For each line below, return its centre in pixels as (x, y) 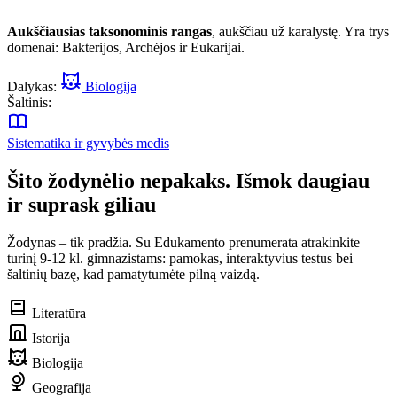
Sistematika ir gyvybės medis (88, 143)
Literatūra (57, 313)
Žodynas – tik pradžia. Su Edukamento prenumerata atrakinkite (183, 242)
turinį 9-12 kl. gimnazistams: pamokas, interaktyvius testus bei (180, 258)
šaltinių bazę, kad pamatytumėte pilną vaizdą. (133, 274)
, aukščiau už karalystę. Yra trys (300, 31)
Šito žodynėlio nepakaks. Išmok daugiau (188, 180)
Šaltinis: (29, 102)
